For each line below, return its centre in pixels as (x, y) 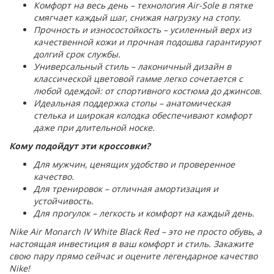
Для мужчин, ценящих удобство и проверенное (134, 164)
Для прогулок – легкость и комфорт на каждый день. (144, 213)
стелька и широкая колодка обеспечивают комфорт (143, 115)
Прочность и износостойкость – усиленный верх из (143, 30)
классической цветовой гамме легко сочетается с (138, 79)
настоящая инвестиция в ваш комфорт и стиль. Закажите (131, 244)
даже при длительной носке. (94, 128)
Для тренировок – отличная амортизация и (126, 189)
